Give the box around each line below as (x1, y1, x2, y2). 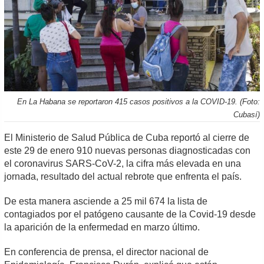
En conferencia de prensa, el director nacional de (4, 246, 209, 257)
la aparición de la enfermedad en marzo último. (4, 222, 200, 232)
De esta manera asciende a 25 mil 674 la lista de (4, 196, 208, 206)
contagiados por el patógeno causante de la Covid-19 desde (4, 209, 256, 219)
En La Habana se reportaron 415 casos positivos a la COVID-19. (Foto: (16, 97, 260, 106)
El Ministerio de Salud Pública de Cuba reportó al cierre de (4, 132, 250, 143)
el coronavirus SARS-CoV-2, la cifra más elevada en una (4, 158, 242, 169)
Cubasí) (233, 110, 260, 119)
